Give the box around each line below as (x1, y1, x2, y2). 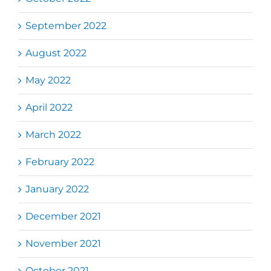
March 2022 (25, 129, 81, 141)
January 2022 (25, 183, 89, 195)
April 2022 (25, 102, 73, 114)
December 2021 (25, 211, 101, 223)
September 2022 (25, 20, 106, 32)
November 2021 (25, 238, 101, 250)
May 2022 (25, 74, 71, 87)
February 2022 (25, 156, 94, 168)
